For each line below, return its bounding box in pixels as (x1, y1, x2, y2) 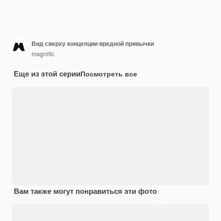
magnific (32, 49, 54, 58)
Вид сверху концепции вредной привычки (32, 38, 154, 48)
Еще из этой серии (14, 68, 80, 79)
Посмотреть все (80, 69, 137, 79)
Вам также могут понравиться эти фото (14, 185, 157, 197)
